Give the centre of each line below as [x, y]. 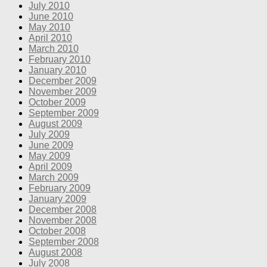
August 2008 [55, 252]
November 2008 [63, 220]
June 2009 [51, 145]
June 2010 [51, 16]
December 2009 [63, 80]
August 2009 [55, 123]
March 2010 [54, 48]
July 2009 [49, 134]
